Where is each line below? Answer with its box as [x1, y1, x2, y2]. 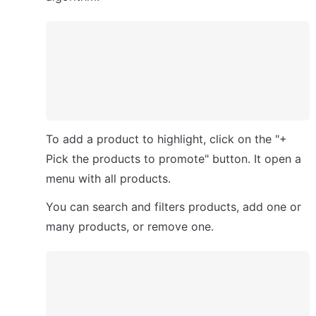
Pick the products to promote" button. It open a [46, 151, 301, 166]
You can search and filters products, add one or [46, 199, 301, 214]
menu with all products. [46, 171, 174, 186]
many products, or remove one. [46, 219, 214, 233]
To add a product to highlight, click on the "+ [46, 131, 287, 146]
